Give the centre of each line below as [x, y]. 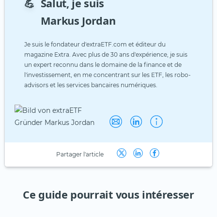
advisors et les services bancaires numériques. [91, 85]
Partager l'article [80, 155]
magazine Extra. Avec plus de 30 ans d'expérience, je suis [106, 54]
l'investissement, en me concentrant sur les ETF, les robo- [108, 75]
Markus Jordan [78, 20]
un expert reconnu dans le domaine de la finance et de [103, 64]
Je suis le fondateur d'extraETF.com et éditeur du [95, 44]
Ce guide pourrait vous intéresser [108, 194]
